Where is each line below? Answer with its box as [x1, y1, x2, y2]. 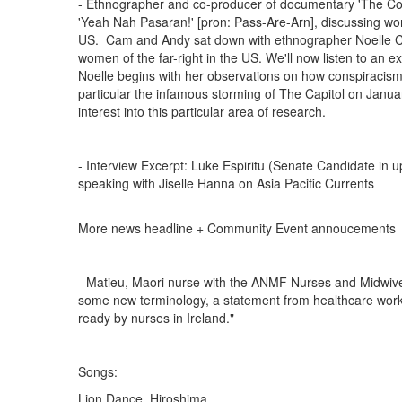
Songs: [78, 363, 118, 380]
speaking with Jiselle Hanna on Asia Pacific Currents [78, 174, 374, 192]
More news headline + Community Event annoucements [78, 219, 399, 237]
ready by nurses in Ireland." [78, 309, 234, 327]
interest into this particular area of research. [78, 102, 326, 120]
